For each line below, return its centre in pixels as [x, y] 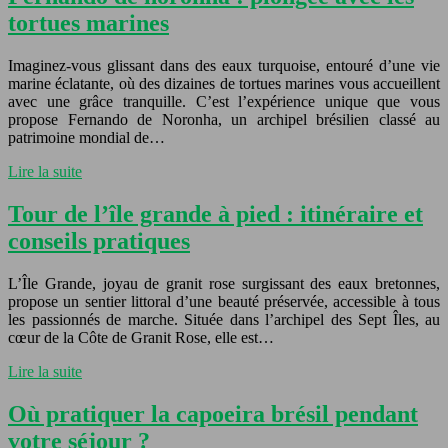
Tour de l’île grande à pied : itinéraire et [215, 213]
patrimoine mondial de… [86, 137]
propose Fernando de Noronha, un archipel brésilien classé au [224, 119]
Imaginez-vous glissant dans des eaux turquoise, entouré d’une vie [224, 65]
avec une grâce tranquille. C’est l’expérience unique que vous [224, 101]
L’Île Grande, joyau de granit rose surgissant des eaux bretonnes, [224, 283]
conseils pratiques [99, 240]
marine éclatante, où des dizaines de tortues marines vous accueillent [224, 83]
